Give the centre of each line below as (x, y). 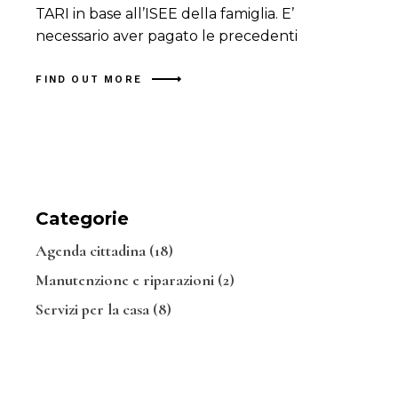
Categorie (83, 218)
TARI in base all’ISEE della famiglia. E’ (165, 14)
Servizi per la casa (93, 309)
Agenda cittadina (91, 250)
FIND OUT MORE (89, 79)
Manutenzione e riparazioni (125, 279)
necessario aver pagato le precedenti (167, 36)
